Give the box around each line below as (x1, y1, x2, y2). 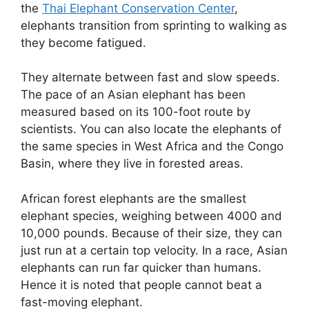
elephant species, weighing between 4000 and (21, 208, 282, 223)
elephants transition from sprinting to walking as (21, 18, 287, 32)
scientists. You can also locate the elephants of (21, 122, 281, 137)
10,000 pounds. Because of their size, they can (21, 226, 282, 240)
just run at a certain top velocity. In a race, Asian (21, 243, 288, 257)
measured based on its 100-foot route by (21, 105, 250, 119)
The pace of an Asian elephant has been (21, 88, 246, 102)
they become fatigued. (21, 35, 146, 50)
